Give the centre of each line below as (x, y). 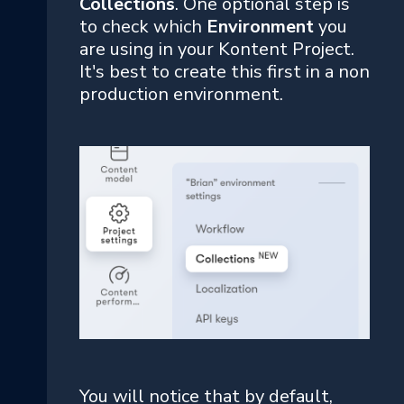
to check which (143, 26)
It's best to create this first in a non (225, 71)
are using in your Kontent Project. (217, 49)
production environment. (181, 94)
